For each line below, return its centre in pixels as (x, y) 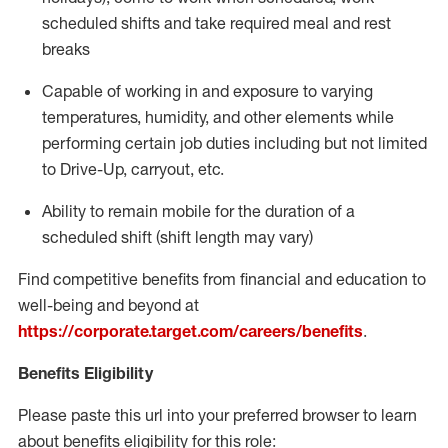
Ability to (73, 211)
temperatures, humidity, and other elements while (218, 117)
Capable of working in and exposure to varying (207, 91)
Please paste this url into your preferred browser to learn (217, 415)
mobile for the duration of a (258, 211)
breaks (66, 49)
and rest (362, 23)
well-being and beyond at (108, 305)
